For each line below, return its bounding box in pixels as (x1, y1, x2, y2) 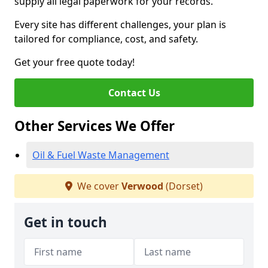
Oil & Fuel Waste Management (32, 148, 169, 162)
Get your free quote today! (14, 56, 135, 69)
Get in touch (24, 213, 107, 232)
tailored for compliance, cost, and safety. (14, 32, 198, 45)
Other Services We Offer (14, 117, 175, 135)
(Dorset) (163, 179, 203, 193)
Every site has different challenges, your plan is (14, 18, 226, 31)
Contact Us (108, 86, 160, 99)
